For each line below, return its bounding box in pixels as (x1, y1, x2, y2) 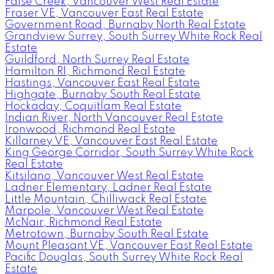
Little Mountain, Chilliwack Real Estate (5, 193, 207, 205)
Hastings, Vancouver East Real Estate (5, 77, 200, 89)
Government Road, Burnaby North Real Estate (5, 19, 246, 31)
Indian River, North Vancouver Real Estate (5, 112, 223, 124)
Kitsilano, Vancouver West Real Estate (5, 170, 204, 182)
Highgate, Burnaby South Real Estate (5, 89, 201, 100)
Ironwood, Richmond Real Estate (5, 124, 176, 135)
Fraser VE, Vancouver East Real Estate (5, 7, 204, 19)
